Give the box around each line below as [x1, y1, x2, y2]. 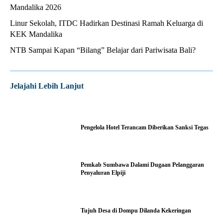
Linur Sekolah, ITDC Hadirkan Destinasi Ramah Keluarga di [10, 19, 203, 28]
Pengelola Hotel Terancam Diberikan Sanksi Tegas [81, 124, 209, 131]
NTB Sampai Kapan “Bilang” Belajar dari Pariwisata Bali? [10, 46, 196, 55]
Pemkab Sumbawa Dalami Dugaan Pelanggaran [81, 161, 205, 169]
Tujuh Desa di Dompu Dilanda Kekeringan [81, 207, 192, 214]
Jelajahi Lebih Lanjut [10, 82, 84, 91]
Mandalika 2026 [10, 3, 61, 12]
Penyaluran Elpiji [81, 169, 126, 177]
